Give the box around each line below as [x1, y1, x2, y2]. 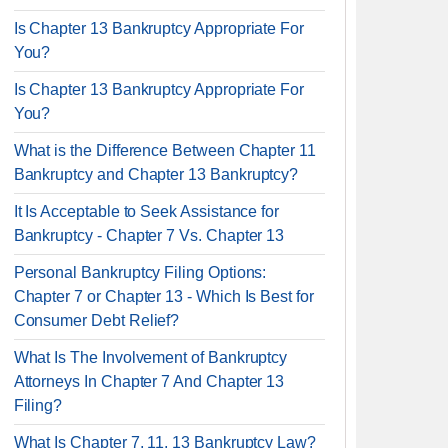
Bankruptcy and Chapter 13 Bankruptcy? [13, 166, 299, 183]
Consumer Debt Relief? [13, 312, 180, 329]
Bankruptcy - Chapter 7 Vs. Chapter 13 [13, 227, 285, 244]
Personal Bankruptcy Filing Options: [13, 264, 267, 281]
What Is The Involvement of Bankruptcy [13, 349, 288, 366]
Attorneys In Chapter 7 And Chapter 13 [13, 373, 285, 390]
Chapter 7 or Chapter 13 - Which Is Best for [13, 288, 314, 305]
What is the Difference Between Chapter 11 [13, 142, 316, 159]
